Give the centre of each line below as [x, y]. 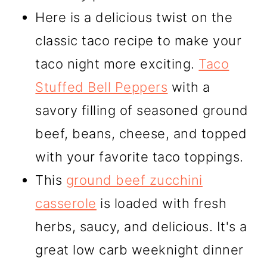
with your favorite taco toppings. [139, 156]
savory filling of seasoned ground [142, 110]
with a [189, 87]
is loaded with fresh [162, 203]
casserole [66, 203]
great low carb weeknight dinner [139, 249]
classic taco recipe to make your [139, 40]
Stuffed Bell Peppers [102, 87]
